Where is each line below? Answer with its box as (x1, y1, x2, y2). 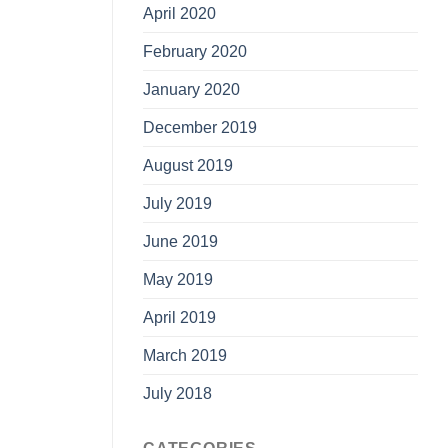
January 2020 (143, 80, 240, 98)
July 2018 (143, 384, 212, 402)
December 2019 (143, 118, 257, 136)
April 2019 (143, 308, 216, 326)
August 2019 (143, 156, 233, 174)
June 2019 (143, 232, 218, 250)
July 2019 (143, 194, 212, 212)
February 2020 (143, 42, 247, 60)
